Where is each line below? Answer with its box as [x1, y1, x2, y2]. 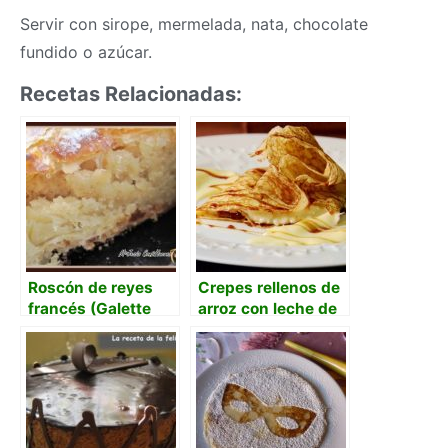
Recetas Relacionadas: [20, 82, 242, 107]
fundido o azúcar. [20, 42, 152, 63]
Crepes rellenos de [198, 278, 340, 298]
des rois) [28, 320, 94, 340]
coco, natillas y [198, 320, 310, 340]
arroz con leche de [198, 299, 337, 319]
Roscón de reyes [28, 278, 153, 298]
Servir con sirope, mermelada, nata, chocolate [20, 14, 368, 35]
